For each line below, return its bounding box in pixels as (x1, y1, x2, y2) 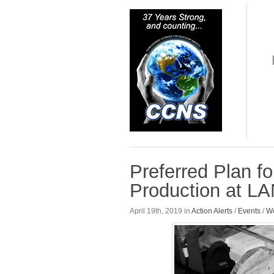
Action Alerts (191, 207, 232, 216)
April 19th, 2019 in (130, 207, 191, 216)
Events (238, 207, 261, 216)
